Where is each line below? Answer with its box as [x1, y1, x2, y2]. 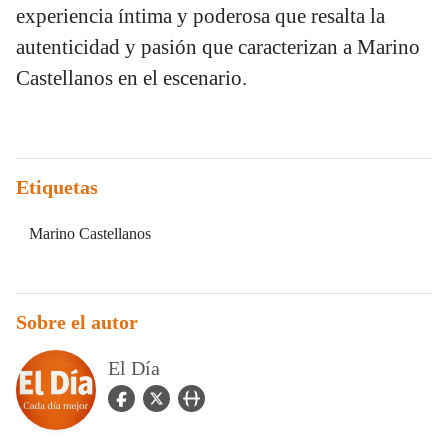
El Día [108, 357, 160, 380]
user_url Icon [177, 387, 260, 405]
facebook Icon [107, 387, 197, 405]
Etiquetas [16, 175, 98, 198]
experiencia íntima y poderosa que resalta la [16, 3, 385, 28]
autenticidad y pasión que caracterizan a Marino [16, 34, 420, 59]
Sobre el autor [16, 310, 138, 333]
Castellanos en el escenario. [16, 65, 247, 90]
